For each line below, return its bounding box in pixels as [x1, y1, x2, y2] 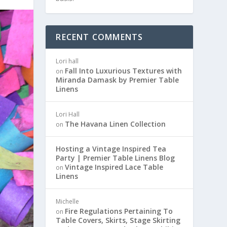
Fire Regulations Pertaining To [65, 206, 173, 216]
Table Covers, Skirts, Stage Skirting [56, 215, 181, 225]
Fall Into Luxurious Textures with [65, 65, 182, 75]
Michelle [56, 197, 80, 206]
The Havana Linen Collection [65, 119, 166, 129]
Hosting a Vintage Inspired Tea [56, 143, 167, 154]
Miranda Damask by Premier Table [56, 74, 179, 85]
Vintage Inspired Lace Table [65, 162, 164, 172]
